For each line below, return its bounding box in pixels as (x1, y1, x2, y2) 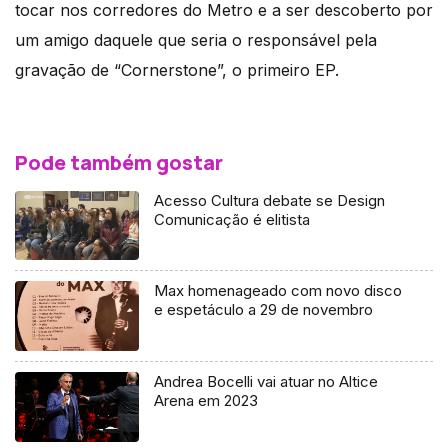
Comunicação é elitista (154, 209, 311, 229)
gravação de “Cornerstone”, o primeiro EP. (15, 59, 339, 80)
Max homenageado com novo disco (154, 281, 403, 301)
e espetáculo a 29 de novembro (154, 300, 374, 320)
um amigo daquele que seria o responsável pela (15, 29, 377, 50)
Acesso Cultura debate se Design (154, 190, 386, 210)
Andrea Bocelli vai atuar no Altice (154, 372, 379, 392)
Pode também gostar (15, 148, 223, 176)
